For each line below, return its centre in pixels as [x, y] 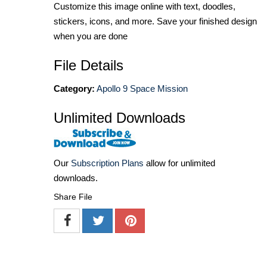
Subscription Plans [107, 163]
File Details [89, 66]
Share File [73, 197]
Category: [74, 89]
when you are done [91, 36]
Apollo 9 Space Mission [142, 89]
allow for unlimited [179, 163]
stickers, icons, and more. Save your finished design [155, 21]
